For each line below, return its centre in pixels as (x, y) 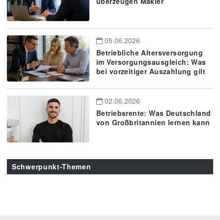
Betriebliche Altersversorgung (150, 52)
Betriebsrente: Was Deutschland (154, 113)
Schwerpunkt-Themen (52, 166)
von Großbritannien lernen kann (153, 123)
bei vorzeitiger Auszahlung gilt (151, 71)
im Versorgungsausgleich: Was (151, 62)
